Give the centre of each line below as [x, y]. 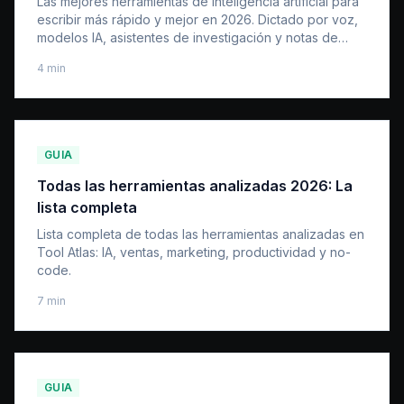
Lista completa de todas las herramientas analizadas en [201, 234]
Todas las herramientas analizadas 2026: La [195, 186]
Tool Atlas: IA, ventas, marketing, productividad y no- [194, 252]
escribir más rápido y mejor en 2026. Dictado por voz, [197, 19]
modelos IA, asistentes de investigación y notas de [188, 37]
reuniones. [68, 55]
